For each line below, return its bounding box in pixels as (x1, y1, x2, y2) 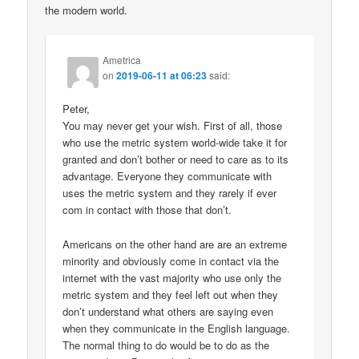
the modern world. (45, 2, 128, 18)
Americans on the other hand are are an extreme (63, 236, 288, 252)
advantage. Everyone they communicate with (63, 168, 272, 184)
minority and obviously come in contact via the (63, 252, 280, 268)
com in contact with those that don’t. (63, 202, 232, 218)
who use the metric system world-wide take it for (63, 135, 288, 151)
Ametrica (103, 53, 142, 67)
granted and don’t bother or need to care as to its (63, 151, 289, 167)
